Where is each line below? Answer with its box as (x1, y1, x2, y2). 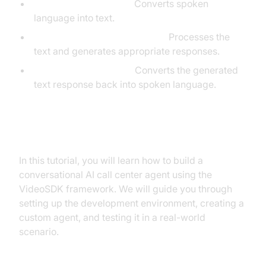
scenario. (19, 226, 59, 237)
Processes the (166, 31, 230, 43)
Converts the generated (132, 64, 238, 76)
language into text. (33, 12, 115, 24)
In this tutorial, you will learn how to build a (19, 154, 203, 166)
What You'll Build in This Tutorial (19, 126, 233, 144)
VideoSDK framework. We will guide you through (19, 183, 232, 195)
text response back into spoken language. (33, 78, 216, 90)
